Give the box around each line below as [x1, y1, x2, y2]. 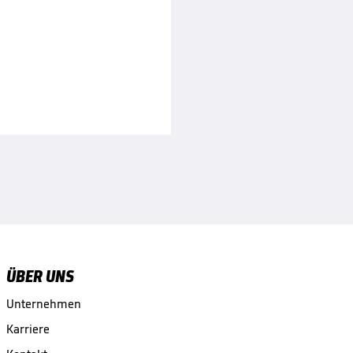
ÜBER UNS [6, 265, 74, 287]
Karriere [6, 321, 50, 336]
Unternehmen [6, 295, 81, 311]
